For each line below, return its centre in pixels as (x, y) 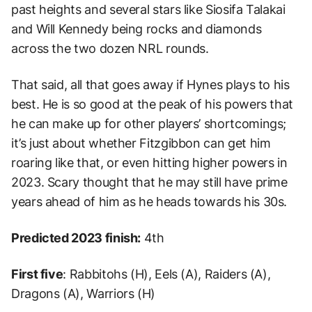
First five (37, 274)
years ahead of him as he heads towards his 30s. (149, 201)
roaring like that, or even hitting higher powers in (149, 162)
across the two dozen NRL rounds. (110, 48)
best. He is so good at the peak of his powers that (153, 104)
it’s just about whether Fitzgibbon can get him (141, 143)
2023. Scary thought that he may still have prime (149, 182)
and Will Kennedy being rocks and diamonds (136, 29)
